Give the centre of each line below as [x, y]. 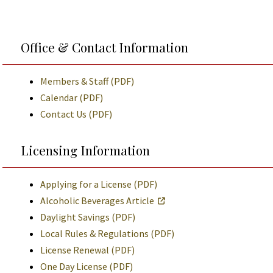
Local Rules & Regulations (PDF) [107, 233]
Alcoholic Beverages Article [97, 200]
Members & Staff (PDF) [87, 81]
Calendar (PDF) [72, 97]
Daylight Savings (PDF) [88, 217]
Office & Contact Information [105, 47]
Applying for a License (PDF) [99, 184]
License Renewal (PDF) [87, 250]
